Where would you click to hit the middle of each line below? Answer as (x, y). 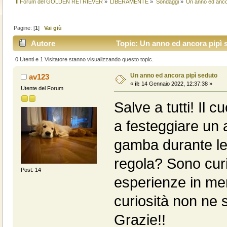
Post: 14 (31, 170)
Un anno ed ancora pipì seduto (174, 75)
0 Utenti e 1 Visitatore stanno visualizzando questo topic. (85, 59)
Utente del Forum (42, 88)
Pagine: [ (25, 28)
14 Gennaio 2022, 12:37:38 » (176, 83)
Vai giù (53, 28)
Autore (43, 44)
